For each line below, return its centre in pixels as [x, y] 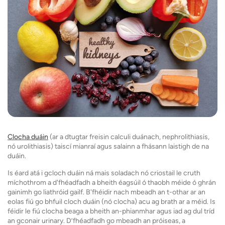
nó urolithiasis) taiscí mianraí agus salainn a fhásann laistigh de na [108, 147]
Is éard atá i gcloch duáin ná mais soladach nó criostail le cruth [104, 173]
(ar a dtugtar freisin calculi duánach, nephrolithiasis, [129, 137]
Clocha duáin [28, 137]
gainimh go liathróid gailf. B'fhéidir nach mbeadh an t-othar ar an [106, 192]
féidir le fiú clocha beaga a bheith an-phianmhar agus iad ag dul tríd [111, 211]
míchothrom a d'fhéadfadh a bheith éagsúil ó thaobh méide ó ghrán [112, 183]
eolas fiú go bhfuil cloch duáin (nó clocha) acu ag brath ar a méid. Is [111, 202]
